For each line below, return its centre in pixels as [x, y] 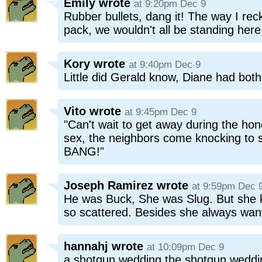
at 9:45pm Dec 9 [161, 112]
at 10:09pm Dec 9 [185, 247]
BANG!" [84, 151]
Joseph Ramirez [108, 185]
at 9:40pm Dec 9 [165, 65]
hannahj [86, 246]
